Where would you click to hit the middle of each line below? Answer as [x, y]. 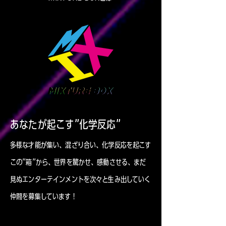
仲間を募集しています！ [44, 196]
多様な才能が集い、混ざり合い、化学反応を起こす [81, 145]
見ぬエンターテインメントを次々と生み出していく [80, 179]
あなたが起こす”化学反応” [65, 125]
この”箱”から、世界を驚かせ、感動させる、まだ [78, 162]
